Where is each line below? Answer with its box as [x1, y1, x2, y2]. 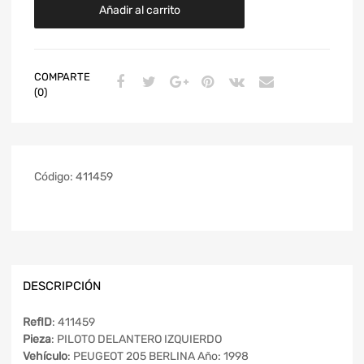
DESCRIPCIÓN [23, 278, 101, 293]
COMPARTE [34, 70, 90, 83]
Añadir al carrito [98, 2, 180, 17]
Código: [34, 169, 76, 184]
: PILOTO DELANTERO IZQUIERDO [51, 332, 222, 347]
